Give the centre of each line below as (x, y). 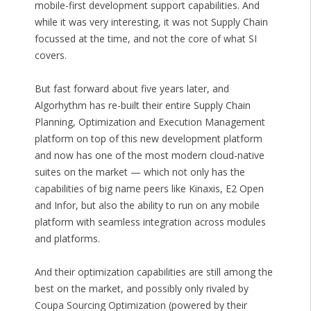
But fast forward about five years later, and (132, 89)
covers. (50, 56)
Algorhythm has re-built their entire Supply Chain (142, 106)
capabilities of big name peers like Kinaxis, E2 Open (149, 189)
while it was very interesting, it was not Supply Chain (151, 22)
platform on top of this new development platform (148, 139)
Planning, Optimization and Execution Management (150, 122)
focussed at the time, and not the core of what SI (145, 39)
